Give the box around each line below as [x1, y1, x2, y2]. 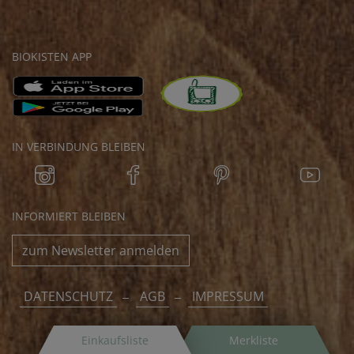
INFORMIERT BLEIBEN [12, 208, 126, 224]
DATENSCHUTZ [24, 287, 113, 305]
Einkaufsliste [81, 333, 149, 348]
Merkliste [228, 333, 278, 348]
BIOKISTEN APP [12, 48, 92, 64]
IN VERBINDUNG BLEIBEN [12, 138, 145, 154]
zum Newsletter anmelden [22, 241, 179, 259]
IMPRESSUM [192, 287, 264, 305]
